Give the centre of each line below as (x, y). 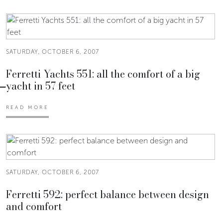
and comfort (34, 206)
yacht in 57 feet (41, 86)
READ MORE (27, 107)
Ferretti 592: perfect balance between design (108, 194)
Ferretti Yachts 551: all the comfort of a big (103, 74)
